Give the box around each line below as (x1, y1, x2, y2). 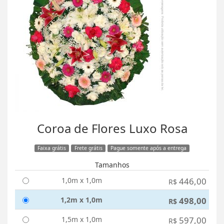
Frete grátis (74, 144, 102, 152)
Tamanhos (94, 160, 129, 170)
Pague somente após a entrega (110, 144, 187, 152)
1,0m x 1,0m (61, 175, 102, 185)
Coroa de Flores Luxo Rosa (36, 120, 187, 137)
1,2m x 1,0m (60, 195, 102, 205)
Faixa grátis (37, 144, 66, 152)
